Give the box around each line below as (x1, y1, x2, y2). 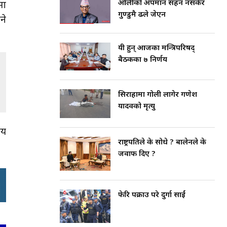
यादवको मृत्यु (118, 102, 155, 112)
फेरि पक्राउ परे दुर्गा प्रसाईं (118, 190, 185, 200)
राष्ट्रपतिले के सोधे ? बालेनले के (118, 137, 206, 147)
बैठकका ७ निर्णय (118, 55, 167, 65)
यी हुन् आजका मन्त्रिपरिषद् (118, 44, 195, 54)
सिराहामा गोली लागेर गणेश (118, 90, 197, 100)
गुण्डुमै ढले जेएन (118, 10, 166, 20)
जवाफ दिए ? (118, 149, 156, 159)
